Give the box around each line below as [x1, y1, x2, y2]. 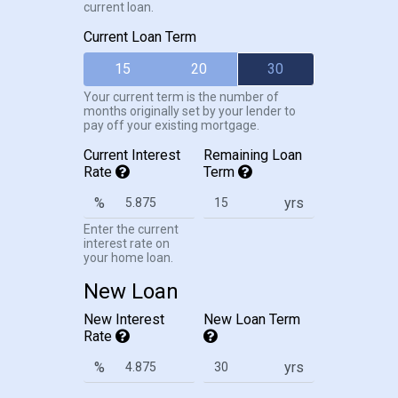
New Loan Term [203, 311, 304, 329]
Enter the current [84, 222, 179, 237]
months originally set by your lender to [84, 104, 296, 119]
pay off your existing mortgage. [84, 118, 259, 133]
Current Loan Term [84, 28, 196, 46]
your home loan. [84, 251, 173, 266]
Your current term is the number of [84, 90, 279, 105]
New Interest [84, 311, 164, 329]
